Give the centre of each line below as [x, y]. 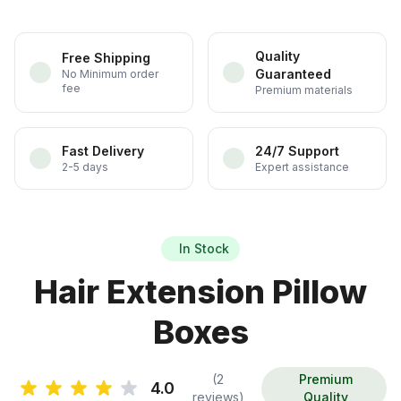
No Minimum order [110, 74]
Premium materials [304, 90]
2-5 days [85, 167]
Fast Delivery [103, 151]
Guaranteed [293, 74]
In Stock [204, 249]
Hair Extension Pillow [200, 292]
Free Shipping [106, 58]
